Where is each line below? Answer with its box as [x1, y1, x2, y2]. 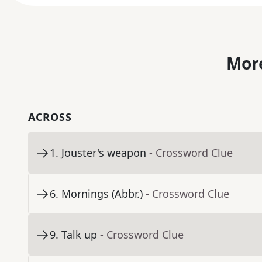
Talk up [61, 227, 97, 242]
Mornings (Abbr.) [61, 187, 143, 201]
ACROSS [28, 110, 72, 125]
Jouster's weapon [61, 146, 146, 160]
